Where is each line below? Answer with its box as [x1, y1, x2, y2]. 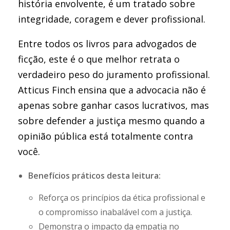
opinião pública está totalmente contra [18, 130, 193, 142]
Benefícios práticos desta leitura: [28, 170, 161, 181]
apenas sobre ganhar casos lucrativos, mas [18, 99, 209, 111]
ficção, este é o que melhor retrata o [18, 53, 180, 65]
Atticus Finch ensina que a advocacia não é [18, 84, 206, 96]
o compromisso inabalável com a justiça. [39, 206, 192, 218]
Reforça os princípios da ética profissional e [39, 192, 205, 203]
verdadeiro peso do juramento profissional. [18, 68, 210, 81]
